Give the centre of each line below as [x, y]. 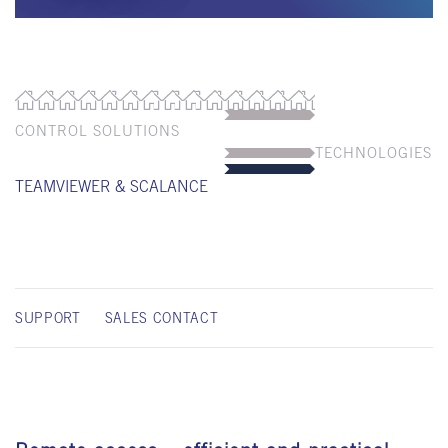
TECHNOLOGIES [373, 153]
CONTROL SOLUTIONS [97, 131]
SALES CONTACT [161, 318]
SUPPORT [48, 318]
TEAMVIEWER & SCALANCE [111, 186]
